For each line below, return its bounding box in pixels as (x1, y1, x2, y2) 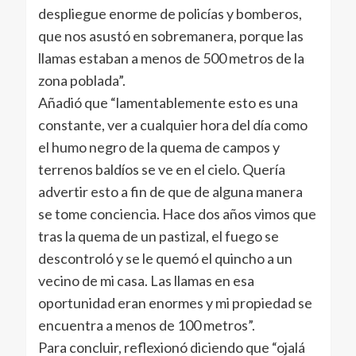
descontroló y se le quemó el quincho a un (37, 250, 292, 268)
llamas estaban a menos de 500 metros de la (37, 49, 304, 68)
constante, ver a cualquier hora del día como (37, 116, 308, 134)
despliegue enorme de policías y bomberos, (37, 5, 302, 23)
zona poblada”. (37, 72, 126, 90)
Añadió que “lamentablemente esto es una (37, 94, 298, 112)
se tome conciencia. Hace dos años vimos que (37, 205, 316, 223)
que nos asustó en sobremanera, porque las (37, 27, 304, 45)
